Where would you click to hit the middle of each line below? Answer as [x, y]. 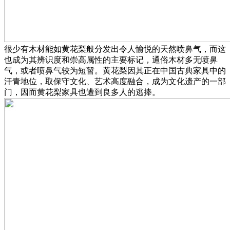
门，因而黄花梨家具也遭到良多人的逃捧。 [82, 92]
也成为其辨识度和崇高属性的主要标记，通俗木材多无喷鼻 [111, 60]
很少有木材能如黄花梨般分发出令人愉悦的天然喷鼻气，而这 [115, 49]
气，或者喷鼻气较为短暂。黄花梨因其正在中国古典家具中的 [115, 71]
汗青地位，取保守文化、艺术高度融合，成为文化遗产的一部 [115, 82]
